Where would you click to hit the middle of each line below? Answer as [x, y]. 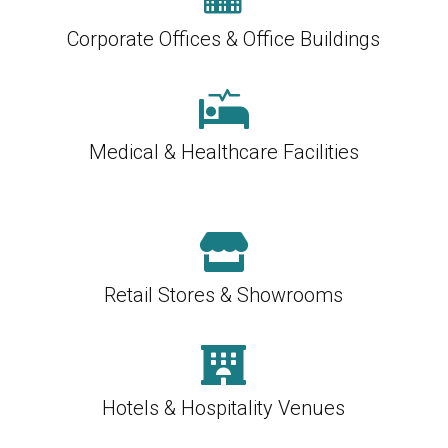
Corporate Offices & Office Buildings [224, 38]
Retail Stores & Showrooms [224, 294]
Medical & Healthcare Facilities [223, 151]
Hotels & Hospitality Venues [224, 407]
